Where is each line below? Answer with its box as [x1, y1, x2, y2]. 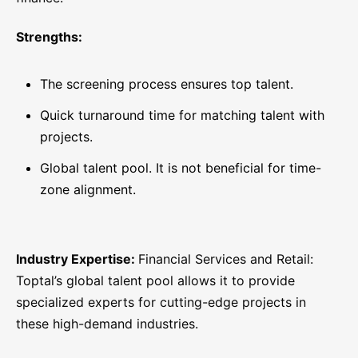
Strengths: [16, 29, 82, 46]
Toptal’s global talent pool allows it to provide [16, 272, 295, 289]
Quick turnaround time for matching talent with [40, 107, 324, 124]
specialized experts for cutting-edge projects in [16, 294, 306, 311]
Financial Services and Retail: [138, 251, 313, 268]
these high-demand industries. [16, 316, 198, 332]
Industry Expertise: [16, 251, 138, 268]
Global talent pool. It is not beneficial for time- [40, 160, 321, 177]
